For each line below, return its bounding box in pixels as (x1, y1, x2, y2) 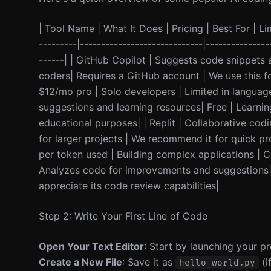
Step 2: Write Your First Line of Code (39, 210, 207, 222)
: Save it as (122, 256, 175, 268)
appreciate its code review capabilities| (39, 180, 219, 192)
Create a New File (39, 256, 122, 268)
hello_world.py (179, 258, 255, 268)
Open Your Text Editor (39, 240, 144, 252)
